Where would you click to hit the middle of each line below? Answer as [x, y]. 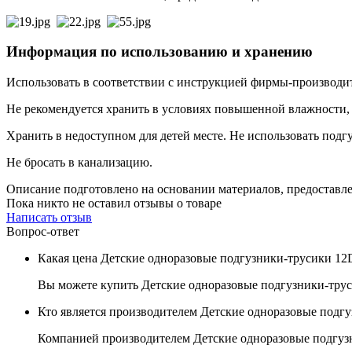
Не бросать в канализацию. [81, 163]
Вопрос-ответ [43, 232]
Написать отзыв [49, 218]
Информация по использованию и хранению [159, 52]
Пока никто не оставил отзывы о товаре [114, 203]
